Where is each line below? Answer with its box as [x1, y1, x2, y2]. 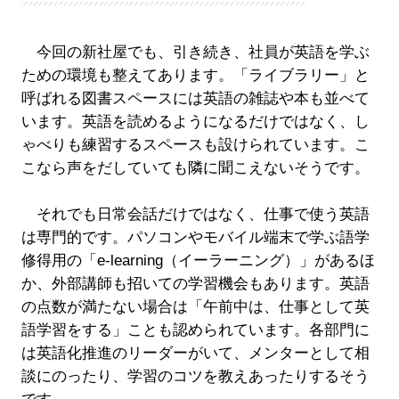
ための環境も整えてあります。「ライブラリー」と [20, 66, 370, 84]
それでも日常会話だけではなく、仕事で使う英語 [20, 205, 370, 223]
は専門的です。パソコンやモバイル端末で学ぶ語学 [20, 228, 370, 246]
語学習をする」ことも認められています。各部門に [20, 321, 370, 338]
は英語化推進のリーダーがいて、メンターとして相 [20, 344, 370, 362]
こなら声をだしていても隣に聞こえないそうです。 [20, 159, 370, 176]
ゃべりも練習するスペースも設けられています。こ [20, 135, 370, 153]
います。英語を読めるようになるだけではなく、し [20, 112, 370, 130]
